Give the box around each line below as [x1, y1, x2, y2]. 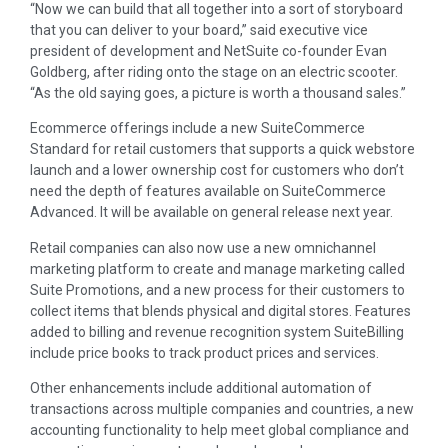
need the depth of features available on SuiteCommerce [30, 183, 386, 200]
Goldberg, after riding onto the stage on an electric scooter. [30, 63, 398, 80]
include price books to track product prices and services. [30, 344, 379, 361]
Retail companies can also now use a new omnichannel [30, 239, 376, 256]
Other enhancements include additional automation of [30, 380, 372, 397]
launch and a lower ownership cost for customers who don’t [30, 162, 404, 179]
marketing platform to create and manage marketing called [30, 260, 405, 277]
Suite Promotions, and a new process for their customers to [30, 281, 405, 298]
